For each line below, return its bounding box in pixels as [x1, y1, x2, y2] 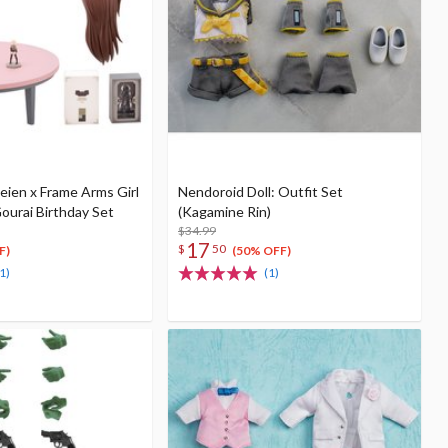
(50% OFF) [231, 243, 291, 259]
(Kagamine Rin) [178, 203, 271, 220]
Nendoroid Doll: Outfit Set [178, 183, 343, 200]
